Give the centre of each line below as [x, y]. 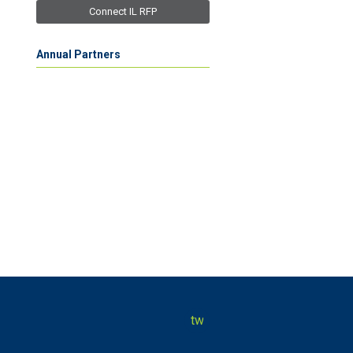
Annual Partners [78, 54]
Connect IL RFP [123, 11]
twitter [208, 320]
